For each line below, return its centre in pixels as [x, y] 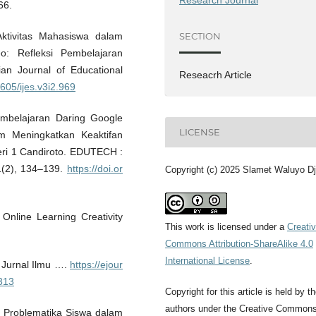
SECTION [200, 36]
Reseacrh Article [216, 74]
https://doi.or [95, 168]
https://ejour [96, 264]
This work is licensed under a [226, 226]
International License [207, 260]
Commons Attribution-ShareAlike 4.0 [239, 243]
